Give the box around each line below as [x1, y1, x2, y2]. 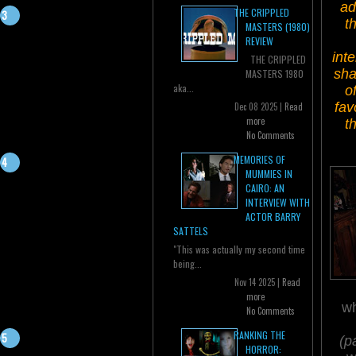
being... [173, 257, 202, 271]
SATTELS [173, 224, 208, 238]
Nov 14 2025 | [234, 276, 282, 289]
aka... [173, 81, 194, 95]
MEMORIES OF [234, 153, 285, 167]
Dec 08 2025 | [234, 100, 284, 114]
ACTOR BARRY [246, 210, 300, 224]
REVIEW [246, 34, 273, 48]
